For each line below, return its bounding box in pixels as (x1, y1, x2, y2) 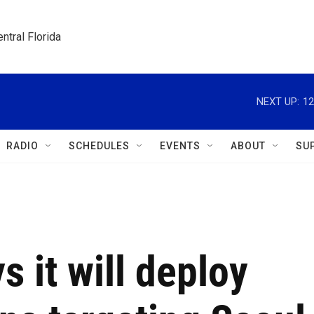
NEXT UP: (257, 95, 299, 108)
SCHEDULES (69, 140, 130, 151)
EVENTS (160, 140, 200, 151)
